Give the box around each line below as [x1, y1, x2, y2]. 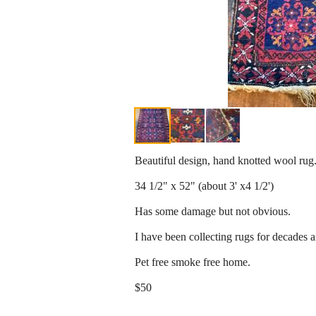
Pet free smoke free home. [135, 256, 250, 269]
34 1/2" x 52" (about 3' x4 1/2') [135, 180, 274, 193]
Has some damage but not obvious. [135, 205, 291, 218]
